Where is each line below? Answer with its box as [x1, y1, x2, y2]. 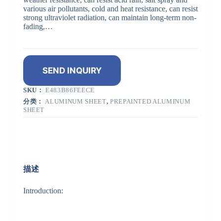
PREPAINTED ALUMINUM [110, 98, 191, 106]
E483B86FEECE [45, 86, 95, 94]
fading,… [23, 22, 53, 31]
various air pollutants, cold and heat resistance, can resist [23, 4, 198, 13]
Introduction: [23, 186, 63, 195]
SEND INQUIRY [42, 65, 102, 75]
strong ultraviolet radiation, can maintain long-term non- [23, 13, 196, 22]
